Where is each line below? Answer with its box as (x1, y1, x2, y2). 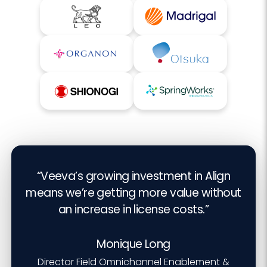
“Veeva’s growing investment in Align (36, 168, 231, 185)
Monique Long (97, 236, 170, 253)
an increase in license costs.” (58, 201, 209, 218)
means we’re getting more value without (26, 185, 241, 201)
